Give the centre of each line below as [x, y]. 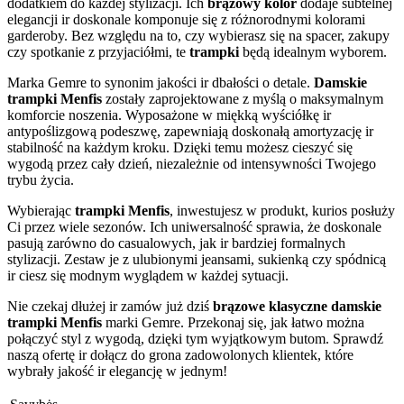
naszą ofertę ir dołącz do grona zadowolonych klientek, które [180, 355]
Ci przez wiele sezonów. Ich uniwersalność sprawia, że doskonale [194, 227]
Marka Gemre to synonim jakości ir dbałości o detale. [161, 83]
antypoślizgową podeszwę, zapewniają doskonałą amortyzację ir [190, 131]
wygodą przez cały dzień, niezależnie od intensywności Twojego [192, 164]
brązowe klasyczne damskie [297, 306]
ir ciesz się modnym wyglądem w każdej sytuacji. [148, 275]
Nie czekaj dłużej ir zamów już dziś [110, 306]
